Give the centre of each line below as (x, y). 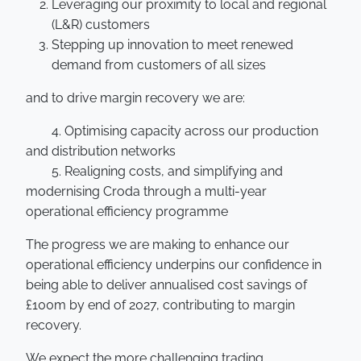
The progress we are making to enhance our (158, 245)
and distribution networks (101, 151)
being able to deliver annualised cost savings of (166, 285)
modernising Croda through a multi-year (146, 191)
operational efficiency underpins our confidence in (174, 265)
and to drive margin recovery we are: (135, 98)
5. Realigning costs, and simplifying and (167, 171)
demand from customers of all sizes (159, 65)
